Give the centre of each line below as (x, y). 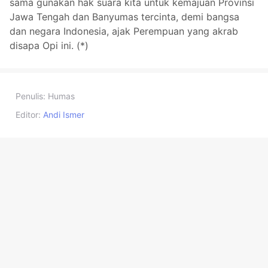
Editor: (28, 115)
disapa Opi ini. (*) (49, 46)
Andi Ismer (64, 115)
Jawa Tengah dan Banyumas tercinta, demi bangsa (124, 17)
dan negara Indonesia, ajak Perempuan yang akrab (124, 31)
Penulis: (31, 96)
